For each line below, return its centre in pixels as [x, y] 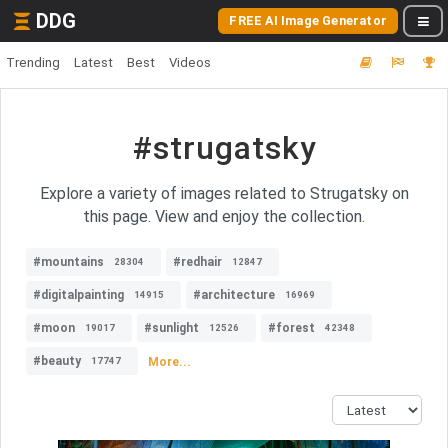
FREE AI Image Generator [308, 20]
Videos [190, 62]
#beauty [57, 361]
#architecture [234, 295]
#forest [291, 328]
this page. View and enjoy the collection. [224, 216]
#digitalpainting [78, 295]
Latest [93, 62]
